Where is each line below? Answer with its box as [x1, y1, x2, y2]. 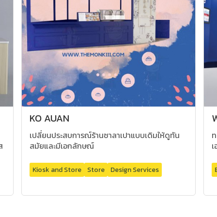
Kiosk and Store [32, 164, 82, 175]
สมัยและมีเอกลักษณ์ [30, 139, 94, 152]
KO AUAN [30, 110, 70, 125]
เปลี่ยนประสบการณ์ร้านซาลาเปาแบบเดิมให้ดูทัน [30, 129, 180, 141]
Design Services [110, 164, 159, 175]
